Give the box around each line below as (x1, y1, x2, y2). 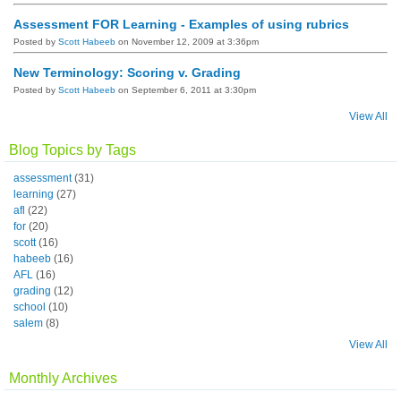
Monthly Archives (9, 370, 117, 386)
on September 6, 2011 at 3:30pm (115, 84, 256, 95)
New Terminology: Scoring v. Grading (13, 64, 241, 80)
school (13, 300, 46, 313)
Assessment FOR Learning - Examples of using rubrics (13, 16, 349, 31)
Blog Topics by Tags (9, 141, 136, 158)
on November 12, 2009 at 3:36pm (115, 36, 259, 47)
